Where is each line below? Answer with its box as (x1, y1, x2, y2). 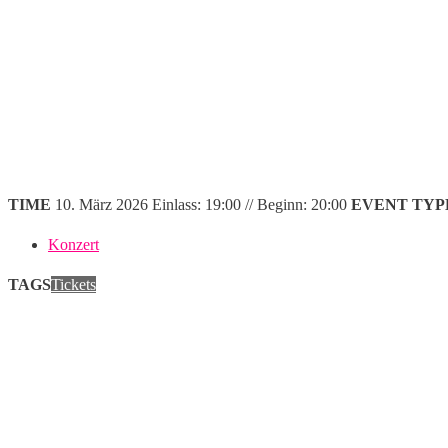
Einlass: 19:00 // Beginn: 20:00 (148, 196, 347, 214)
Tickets (51, 276, 96, 294)
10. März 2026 (55, 196, 148, 214)
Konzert (48, 236, 99, 254)
